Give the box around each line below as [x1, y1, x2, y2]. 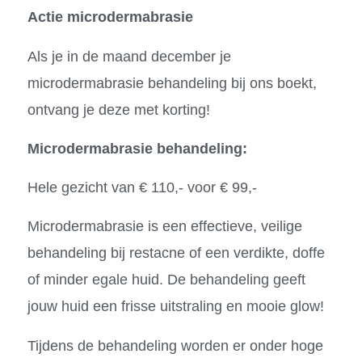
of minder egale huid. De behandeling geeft [27, 271, 305, 288]
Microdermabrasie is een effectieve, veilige [27, 218, 302, 235]
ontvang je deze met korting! [27, 101, 214, 118]
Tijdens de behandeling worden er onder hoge [27, 337, 323, 354]
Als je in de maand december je [27, 48, 231, 65]
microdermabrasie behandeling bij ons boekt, [27, 74, 317, 91]
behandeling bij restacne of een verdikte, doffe [27, 245, 325, 262]
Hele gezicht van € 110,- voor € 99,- [27, 179, 257, 196]
